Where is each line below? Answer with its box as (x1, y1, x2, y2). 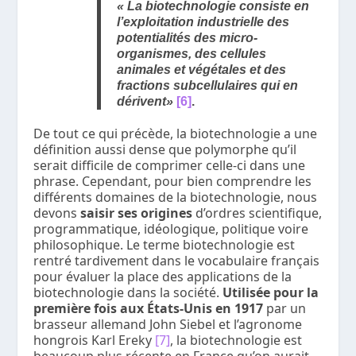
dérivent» (117, 94, 177, 108)
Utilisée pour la (222, 283, 319, 301)
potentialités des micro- (117, 30, 258, 44)
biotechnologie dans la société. (33, 283, 223, 301)
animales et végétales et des (117, 62, 287, 76)
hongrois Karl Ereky (33, 331, 156, 349)
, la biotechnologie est (170, 331, 303, 349)
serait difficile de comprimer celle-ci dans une (33, 156, 306, 174)
